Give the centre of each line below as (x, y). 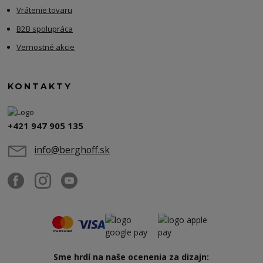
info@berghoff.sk (72, 150)
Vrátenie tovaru (45, 10)
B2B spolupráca (45, 28)
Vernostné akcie (46, 47)
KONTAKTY (40, 86)
